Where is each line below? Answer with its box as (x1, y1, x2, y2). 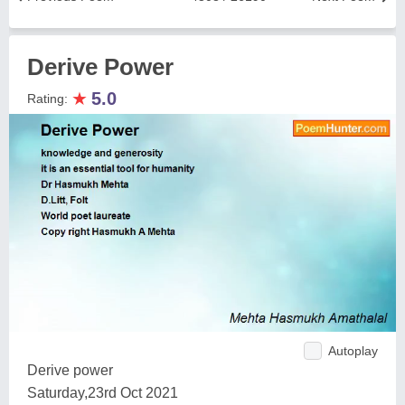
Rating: (27, 91, 71, 106)
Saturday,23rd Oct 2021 (27, 384, 178, 400)
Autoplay (328, 343, 378, 358)
